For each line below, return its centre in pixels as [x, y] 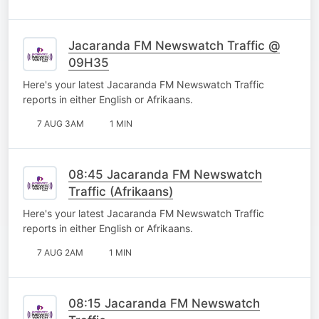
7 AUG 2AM [60, 252]
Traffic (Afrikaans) [121, 191]
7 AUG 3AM [61, 123]
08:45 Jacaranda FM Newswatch [165, 174]
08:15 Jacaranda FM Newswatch [164, 303]
